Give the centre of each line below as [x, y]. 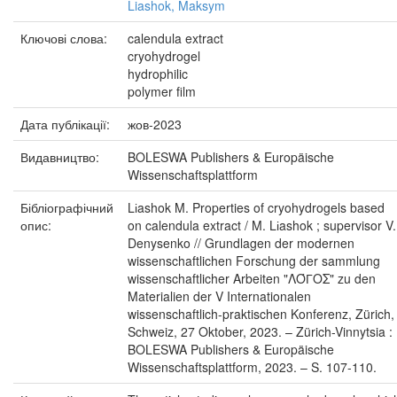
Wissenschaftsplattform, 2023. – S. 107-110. [252, 367]
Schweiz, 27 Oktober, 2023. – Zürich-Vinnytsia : [260, 331]
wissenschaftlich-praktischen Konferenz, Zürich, [261, 314]
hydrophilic [158, 74]
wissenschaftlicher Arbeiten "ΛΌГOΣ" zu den [252, 278]
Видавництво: [62, 157]
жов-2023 [155, 124]
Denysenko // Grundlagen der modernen [241, 243]
